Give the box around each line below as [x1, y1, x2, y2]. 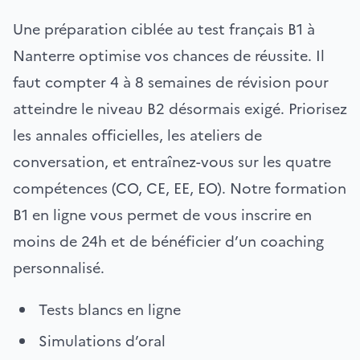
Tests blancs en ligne [39, 298, 181, 321]
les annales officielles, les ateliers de [13, 124, 262, 146]
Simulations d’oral [39, 329, 166, 352]
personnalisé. [13, 256, 104, 279]
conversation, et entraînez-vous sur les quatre [13, 150, 331, 173]
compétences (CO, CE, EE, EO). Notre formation [13, 177, 346, 199]
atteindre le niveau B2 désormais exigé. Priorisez [13, 97, 347, 120]
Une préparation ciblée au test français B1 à [13, 18, 315, 40]
